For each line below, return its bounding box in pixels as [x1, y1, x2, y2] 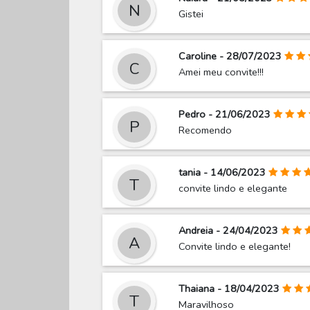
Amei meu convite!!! [179, 65, 264, 80]
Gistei [179, 7, 204, 21]
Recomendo [179, 123, 232, 138]
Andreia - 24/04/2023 [179, 224, 279, 238]
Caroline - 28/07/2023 [179, 49, 282, 64]
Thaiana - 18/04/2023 [179, 282, 280, 296]
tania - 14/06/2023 [179, 165, 266, 180]
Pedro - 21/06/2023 [179, 107, 271, 122]
